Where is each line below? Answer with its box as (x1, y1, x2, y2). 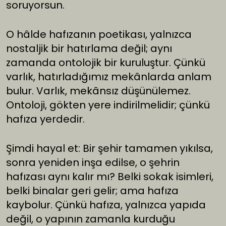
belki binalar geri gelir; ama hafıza (6, 184, 179, 198)
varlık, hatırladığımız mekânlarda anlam (6, 70, 211, 84)
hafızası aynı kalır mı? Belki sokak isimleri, (6, 169, 213, 184)
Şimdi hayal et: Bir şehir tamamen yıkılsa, (6, 141, 213, 156)
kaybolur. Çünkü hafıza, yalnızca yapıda (6, 198, 206, 212)
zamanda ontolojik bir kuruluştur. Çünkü (6, 55, 205, 70)
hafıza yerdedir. (6, 112, 85, 127)
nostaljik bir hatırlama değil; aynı (6, 41, 172, 56)
